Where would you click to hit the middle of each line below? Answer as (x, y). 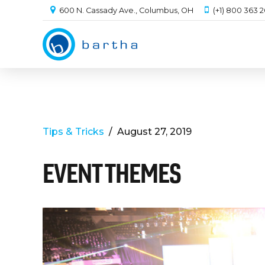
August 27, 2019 (154, 132)
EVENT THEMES (112, 173)
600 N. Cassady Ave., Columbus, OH (127, 10)
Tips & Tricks (73, 132)
